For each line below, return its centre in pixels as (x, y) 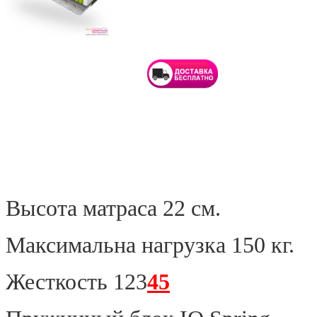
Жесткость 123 (76, 282)
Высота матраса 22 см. (113, 208)
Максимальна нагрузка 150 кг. (150, 245)
